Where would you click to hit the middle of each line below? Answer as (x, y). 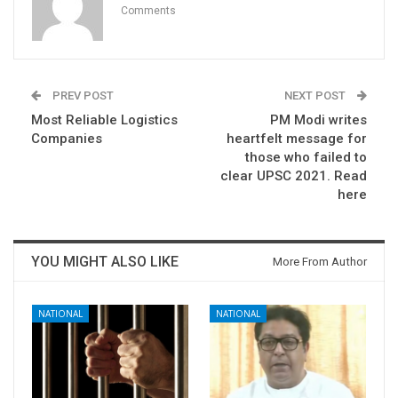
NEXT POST (316, 95)
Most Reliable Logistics (104, 119)
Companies (67, 138)
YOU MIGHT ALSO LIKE (105, 261)
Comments (148, 11)
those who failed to (306, 157)
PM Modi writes (318, 119)
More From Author (320, 261)
